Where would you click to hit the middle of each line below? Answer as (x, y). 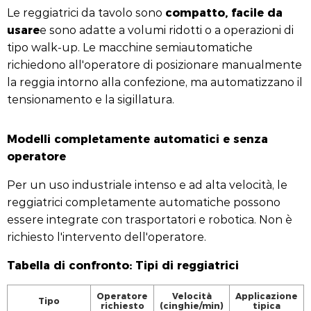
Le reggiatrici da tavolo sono (86, 12)
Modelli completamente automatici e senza (137, 138)
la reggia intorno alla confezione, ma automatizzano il (155, 82)
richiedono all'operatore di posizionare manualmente (154, 64)
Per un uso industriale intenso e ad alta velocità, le (147, 184)
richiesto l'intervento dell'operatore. (107, 236)
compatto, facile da (224, 12)
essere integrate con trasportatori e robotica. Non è (150, 219)
